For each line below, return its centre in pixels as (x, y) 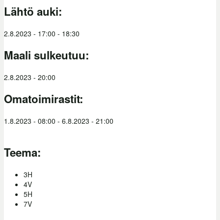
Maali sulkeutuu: (48, 55)
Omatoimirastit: (45, 99)
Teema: (24, 152)
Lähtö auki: (34, 12)
